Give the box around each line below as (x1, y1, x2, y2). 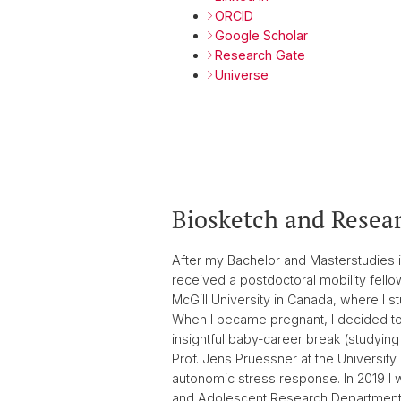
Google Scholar (215, 27, 308, 43)
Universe (215, 66, 269, 82)
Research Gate (215, 47, 305, 63)
